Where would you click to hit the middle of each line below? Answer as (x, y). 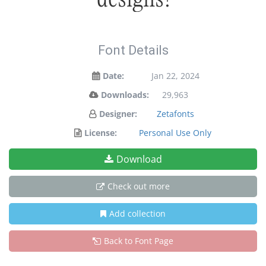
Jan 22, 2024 (175, 76)
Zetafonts (175, 114)
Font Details (133, 50)
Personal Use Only (175, 133)
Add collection (137, 213)
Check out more (139, 186)
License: (101, 133)
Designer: (118, 114)
